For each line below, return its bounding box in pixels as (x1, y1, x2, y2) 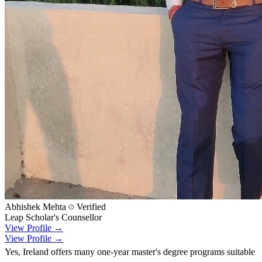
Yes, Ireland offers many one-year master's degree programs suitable (5, 247, 255, 257)
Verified (74, 202, 106, 212)
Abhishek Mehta (5, 202, 66, 212)
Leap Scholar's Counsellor (5, 212, 102, 223)
